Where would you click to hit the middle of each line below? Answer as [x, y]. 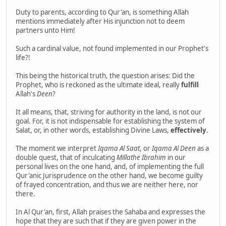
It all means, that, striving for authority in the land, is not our [109, 112]
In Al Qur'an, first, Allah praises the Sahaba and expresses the [110, 212]
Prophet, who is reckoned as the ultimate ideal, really [98, 85]
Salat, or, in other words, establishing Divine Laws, [93, 130]
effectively [188, 130]
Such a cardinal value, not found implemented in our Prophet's [112, 49]
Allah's [26, 94]
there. [25, 194]
